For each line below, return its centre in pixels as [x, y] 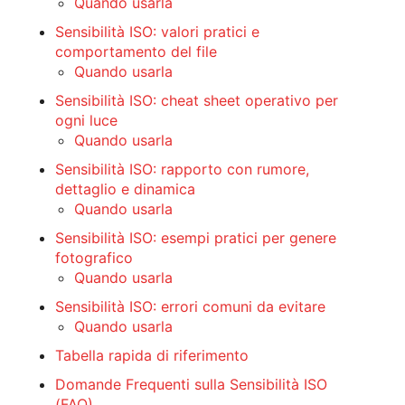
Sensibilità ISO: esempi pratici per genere [196, 237]
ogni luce [86, 120]
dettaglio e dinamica [125, 188]
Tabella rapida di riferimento [152, 355]
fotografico [94, 257]
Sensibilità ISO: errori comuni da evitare [190, 306]
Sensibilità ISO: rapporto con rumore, [182, 169]
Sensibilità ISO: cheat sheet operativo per [197, 100]
